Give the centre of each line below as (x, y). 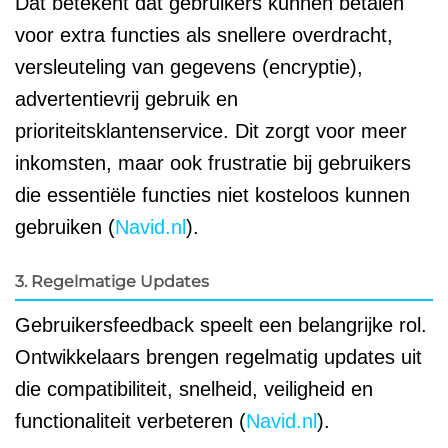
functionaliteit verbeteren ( (130, 421)
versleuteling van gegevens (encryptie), (189, 67)
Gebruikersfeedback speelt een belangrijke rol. (221, 325)
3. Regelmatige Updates (112, 282)
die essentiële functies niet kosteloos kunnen (212, 195)
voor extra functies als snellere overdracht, (204, 35)
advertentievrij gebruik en (126, 99)
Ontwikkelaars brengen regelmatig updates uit (218, 357)
